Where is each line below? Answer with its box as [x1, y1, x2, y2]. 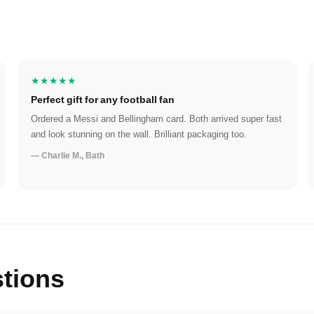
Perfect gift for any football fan [31, 93, 175, 106]
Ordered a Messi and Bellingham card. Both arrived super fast [31, 113, 282, 125]
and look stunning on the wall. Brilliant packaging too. [31, 128, 247, 140]
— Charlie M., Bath [31, 150, 104, 161]
